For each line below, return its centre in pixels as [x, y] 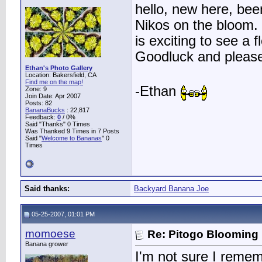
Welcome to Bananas [72, 138]
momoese [50, 234]
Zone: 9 [36, 89]
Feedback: [41, 117]
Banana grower [47, 244]
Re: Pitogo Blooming [203, 234]
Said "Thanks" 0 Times [58, 124]
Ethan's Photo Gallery [59, 68]
